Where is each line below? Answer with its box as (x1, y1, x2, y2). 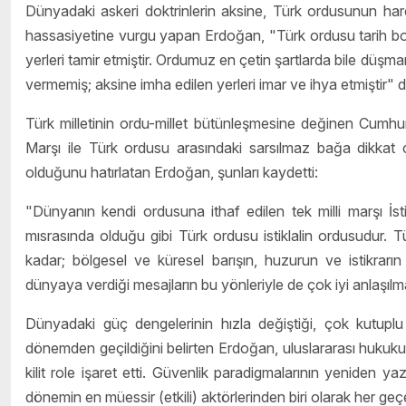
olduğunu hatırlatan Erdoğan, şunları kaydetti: (25, 163, 318, 182)
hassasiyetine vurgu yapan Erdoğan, (25, 26, 266, 45)
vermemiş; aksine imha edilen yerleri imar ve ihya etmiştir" (25, 75, 394, 94)
